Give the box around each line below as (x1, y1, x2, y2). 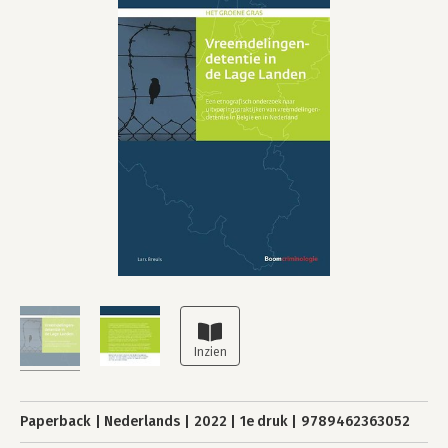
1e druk (239, 413, 288, 430)
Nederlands (104, 413, 181, 430)
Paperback (20, 413, 91, 430)
